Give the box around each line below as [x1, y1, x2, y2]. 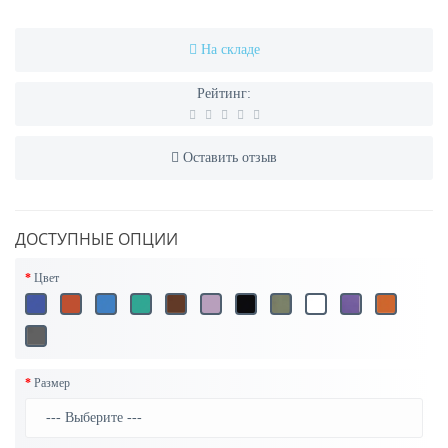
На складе [200, 42, 260, 58]
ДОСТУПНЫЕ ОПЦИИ [15, 228, 178, 251]
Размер [34, 376, 70, 391]
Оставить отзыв [183, 150, 277, 166]
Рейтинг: [197, 86, 251, 102]
